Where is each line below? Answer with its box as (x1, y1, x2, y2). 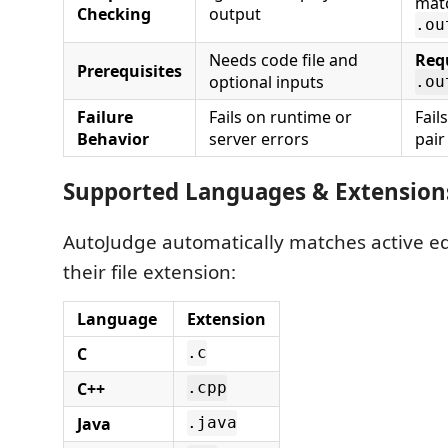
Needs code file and (209, 48, 358, 71)
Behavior (77, 127, 149, 150)
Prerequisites (77, 59, 182, 82)
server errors (209, 127, 309, 150)
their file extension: (63, 258, 236, 285)
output (209, 2, 261, 25)
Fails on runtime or (209, 105, 352, 128)
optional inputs (209, 70, 324, 93)
